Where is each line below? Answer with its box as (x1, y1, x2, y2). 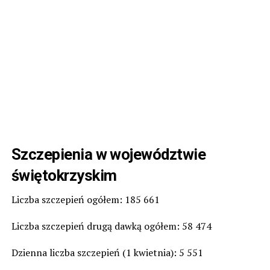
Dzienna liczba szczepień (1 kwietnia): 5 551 (11, 245, 203, 259)
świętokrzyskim (11, 166, 117, 184)
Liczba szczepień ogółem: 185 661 (11, 192, 160, 206)
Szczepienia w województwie (11, 145, 206, 163)
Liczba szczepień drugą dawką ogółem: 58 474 (11, 219, 212, 233)
